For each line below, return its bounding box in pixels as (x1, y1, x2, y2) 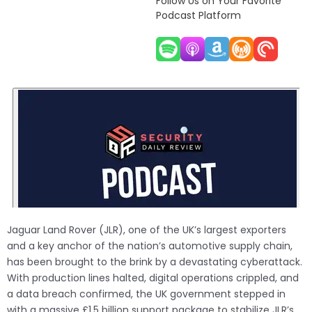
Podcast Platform (156, 8, 241, 23)
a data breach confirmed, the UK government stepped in (7, 287, 286, 302)
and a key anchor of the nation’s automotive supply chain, (7, 239, 292, 253)
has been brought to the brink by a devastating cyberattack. (7, 255, 302, 270)
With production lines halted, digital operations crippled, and (7, 271, 299, 286)
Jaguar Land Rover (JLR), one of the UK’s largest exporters (7, 223, 286, 237)
